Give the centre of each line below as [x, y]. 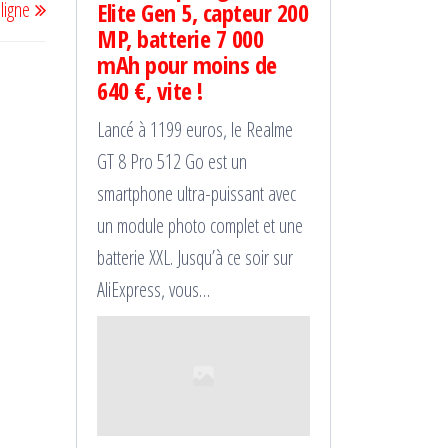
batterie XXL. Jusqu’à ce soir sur [195, 257]
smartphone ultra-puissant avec [196, 193]
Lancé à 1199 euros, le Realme [195, 129]
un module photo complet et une [200, 225]
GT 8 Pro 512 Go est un [172, 161]
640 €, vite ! [150, 90]
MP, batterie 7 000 [180, 38]
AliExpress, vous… [153, 289]
